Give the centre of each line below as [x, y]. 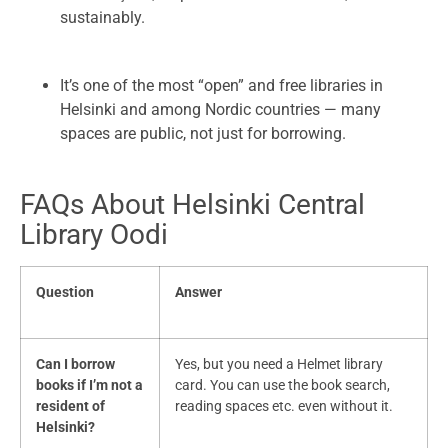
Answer [198, 293]
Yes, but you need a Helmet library [279, 365]
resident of [70, 407]
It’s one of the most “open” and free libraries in [221, 86]
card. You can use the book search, [282, 386]
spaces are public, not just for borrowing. [203, 134]
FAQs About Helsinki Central [192, 205]
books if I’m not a [89, 386]
